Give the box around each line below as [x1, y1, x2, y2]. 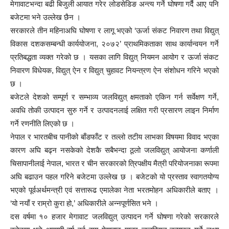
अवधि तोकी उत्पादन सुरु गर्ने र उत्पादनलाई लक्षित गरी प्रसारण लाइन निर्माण [10, 106, 219, 114]
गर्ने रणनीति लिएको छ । [10, 119, 75, 128]
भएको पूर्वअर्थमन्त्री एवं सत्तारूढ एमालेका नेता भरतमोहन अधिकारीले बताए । [10, 186, 219, 194]
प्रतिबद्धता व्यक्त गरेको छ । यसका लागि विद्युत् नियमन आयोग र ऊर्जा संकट [10, 53, 219, 61]
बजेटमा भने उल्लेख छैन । [10, 13, 81, 21]
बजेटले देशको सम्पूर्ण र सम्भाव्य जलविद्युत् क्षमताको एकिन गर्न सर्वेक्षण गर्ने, [10, 93, 219, 101]
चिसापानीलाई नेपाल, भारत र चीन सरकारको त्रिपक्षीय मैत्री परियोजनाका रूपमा [10, 159, 219, 168]
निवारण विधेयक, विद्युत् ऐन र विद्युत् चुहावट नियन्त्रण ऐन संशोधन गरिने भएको [10, 66, 219, 75]
